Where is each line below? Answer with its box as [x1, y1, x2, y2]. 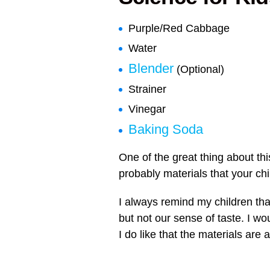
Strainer [128, 83, 166, 95]
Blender [128, 60, 174, 76]
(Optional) [174, 63, 224, 75]
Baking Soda [128, 121, 203, 137]
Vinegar [128, 102, 166, 115]
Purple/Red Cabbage [128, 22, 230, 34]
